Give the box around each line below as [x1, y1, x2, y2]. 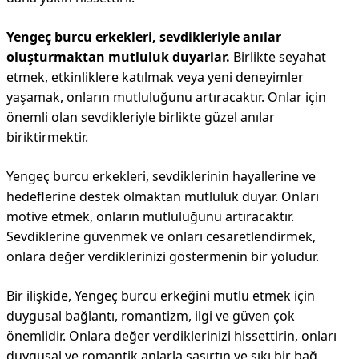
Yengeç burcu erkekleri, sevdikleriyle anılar [6, 28, 281, 46]
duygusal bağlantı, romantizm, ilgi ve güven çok [6, 307, 295, 325]
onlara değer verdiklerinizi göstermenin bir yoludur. [6, 248, 319, 266]
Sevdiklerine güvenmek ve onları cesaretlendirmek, [6, 228, 316, 246]
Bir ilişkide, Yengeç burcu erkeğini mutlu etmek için [6, 287, 315, 305]
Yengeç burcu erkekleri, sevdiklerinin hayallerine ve [6, 167, 316, 186]
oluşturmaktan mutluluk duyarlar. [6, 48, 230, 67]
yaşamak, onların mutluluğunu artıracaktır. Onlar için [6, 88, 326, 107]
